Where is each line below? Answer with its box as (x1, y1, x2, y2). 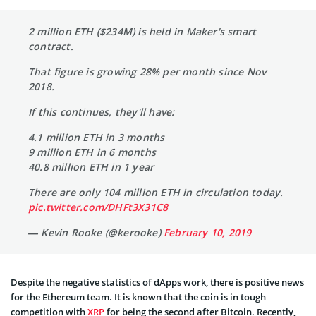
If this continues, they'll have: (28, 104, 175, 119)
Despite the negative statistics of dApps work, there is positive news (11, 275, 304, 288)
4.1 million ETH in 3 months (28, 130, 165, 144)
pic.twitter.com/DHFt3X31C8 (28, 200, 169, 214)
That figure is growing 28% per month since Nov (28, 64, 267, 78)
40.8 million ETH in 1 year (28, 159, 154, 174)
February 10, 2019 (164, 225, 252, 239)
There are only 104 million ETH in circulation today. (28, 185, 284, 199)
